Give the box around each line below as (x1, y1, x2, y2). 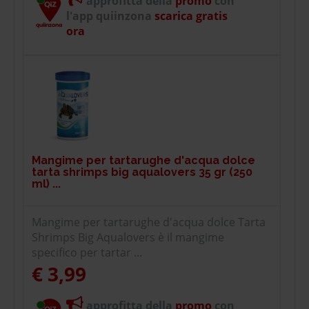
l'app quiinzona (66, 8, 152, 23)
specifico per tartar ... (32, 244, 142, 260)
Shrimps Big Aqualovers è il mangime (32, 229, 224, 245)
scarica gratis (152, 8, 228, 23)
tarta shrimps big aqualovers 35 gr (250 (32, 165, 252, 179)
